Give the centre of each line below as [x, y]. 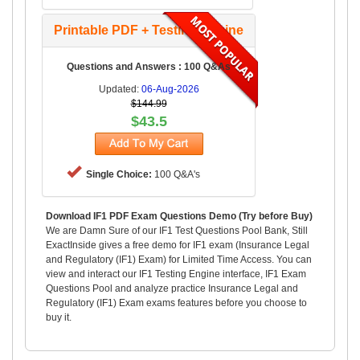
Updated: [120, 89]
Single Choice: [119, 174]
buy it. [59, 317]
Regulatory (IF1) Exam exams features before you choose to [176, 303]
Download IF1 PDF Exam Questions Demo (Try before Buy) [179, 216]
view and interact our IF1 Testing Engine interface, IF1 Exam [176, 274]
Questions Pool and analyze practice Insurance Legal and [172, 288]
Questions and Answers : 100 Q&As [149, 66]
